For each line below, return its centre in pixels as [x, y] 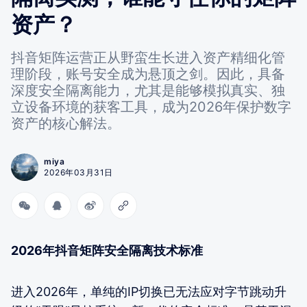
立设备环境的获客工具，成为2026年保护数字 [151, 107]
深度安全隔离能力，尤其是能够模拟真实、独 [148, 90]
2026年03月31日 [78, 172]
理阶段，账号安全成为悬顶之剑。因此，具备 [148, 74]
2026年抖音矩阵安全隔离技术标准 [107, 250]
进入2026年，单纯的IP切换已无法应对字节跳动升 [149, 291]
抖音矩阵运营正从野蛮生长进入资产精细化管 [148, 57]
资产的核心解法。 [66, 123]
